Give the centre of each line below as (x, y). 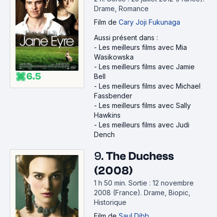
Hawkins (107, 115)
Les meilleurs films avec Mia (143, 47)
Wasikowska (114, 57)
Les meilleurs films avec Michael (150, 86)
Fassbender (113, 96)
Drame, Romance (121, 8)
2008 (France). (119, 193)
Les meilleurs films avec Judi (144, 125)
